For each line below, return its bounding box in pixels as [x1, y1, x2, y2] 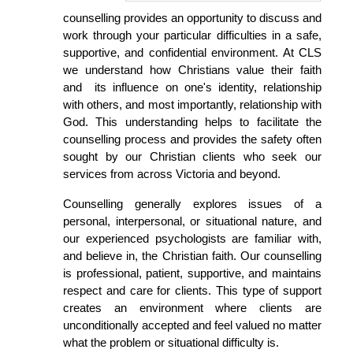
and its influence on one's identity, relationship [63, 80, 321, 94]
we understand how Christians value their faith [63, 63, 321, 76]
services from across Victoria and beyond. [63, 167, 281, 180]
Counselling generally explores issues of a [63, 197, 321, 210]
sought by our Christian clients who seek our [63, 150, 321, 163]
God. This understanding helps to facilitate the [63, 115, 321, 128]
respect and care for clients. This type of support [63, 284, 321, 297]
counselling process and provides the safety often [63, 132, 321, 146]
